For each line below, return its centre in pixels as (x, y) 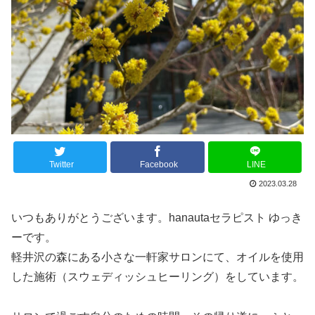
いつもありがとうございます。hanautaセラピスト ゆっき (157, 217)
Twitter (61, 165)
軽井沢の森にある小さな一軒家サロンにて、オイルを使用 (157, 257)
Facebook (159, 165)
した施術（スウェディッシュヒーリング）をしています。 (157, 276)
